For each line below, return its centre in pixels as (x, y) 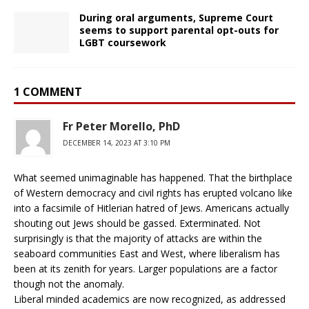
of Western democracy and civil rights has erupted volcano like (153, 192)
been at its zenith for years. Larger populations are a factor (146, 268)
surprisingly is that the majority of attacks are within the (138, 238)
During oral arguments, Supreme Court (176, 17)
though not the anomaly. (69, 283)
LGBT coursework (123, 42)
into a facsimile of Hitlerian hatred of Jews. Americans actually (151, 208)
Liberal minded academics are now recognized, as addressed (150, 299)
